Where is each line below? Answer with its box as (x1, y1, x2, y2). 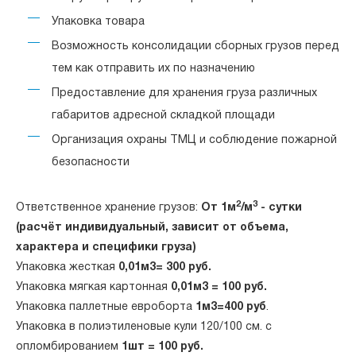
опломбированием (16, 342, 122, 352)
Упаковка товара (52, 17, 145, 27)
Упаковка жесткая (16, 262, 118, 273)
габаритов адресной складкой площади (52, 110, 275, 121)
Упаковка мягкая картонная (16, 282, 171, 292)
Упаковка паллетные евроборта (16, 302, 195, 312)
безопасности (52, 157, 130, 168)
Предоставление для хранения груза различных (52, 88, 317, 99)
